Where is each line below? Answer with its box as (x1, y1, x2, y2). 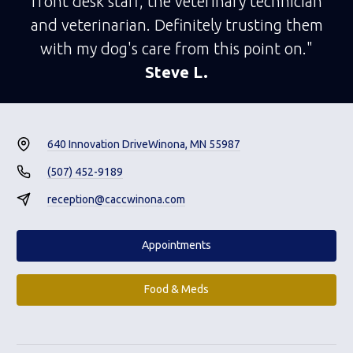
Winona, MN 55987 (147, 137, 240, 150)
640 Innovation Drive (46, 137, 148, 150)
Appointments (142, 239, 211, 252)
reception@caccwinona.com (46, 192, 185, 206)
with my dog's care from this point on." (40, 39, 313, 58)
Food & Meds (144, 283, 209, 296)
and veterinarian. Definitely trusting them (30, 15, 323, 34)
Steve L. (145, 62, 208, 81)
